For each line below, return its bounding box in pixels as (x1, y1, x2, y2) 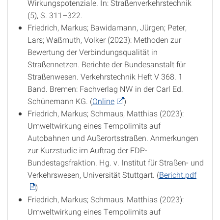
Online (92, 96, 114, 106)
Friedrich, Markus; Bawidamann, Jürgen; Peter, (27, 22, 187, 32)
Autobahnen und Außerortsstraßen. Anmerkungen (27, 133, 198, 143)
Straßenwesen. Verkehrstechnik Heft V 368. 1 (27, 71, 183, 82)
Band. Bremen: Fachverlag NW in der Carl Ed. (27, 83, 183, 94)
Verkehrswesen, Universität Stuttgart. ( (27, 169, 159, 180)
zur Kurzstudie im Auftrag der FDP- (27, 145, 147, 155)
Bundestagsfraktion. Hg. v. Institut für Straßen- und (27, 157, 204, 167)
